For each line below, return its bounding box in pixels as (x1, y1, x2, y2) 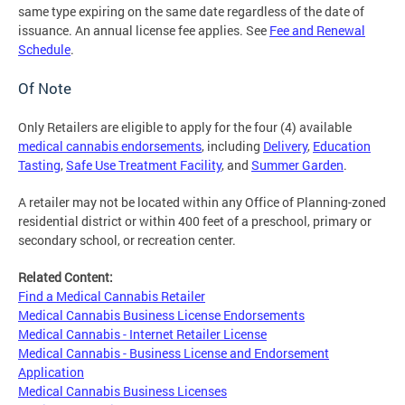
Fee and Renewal (269, 22, 365, 40)
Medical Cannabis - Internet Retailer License (18, 325, 267, 344)
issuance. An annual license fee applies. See (18, 22, 269, 40)
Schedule (18, 41, 71, 59)
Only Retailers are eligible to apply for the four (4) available (18, 118, 352, 137)
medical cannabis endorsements (18, 137, 202, 155)
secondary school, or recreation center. (18, 231, 236, 250)
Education (313, 137, 371, 155)
